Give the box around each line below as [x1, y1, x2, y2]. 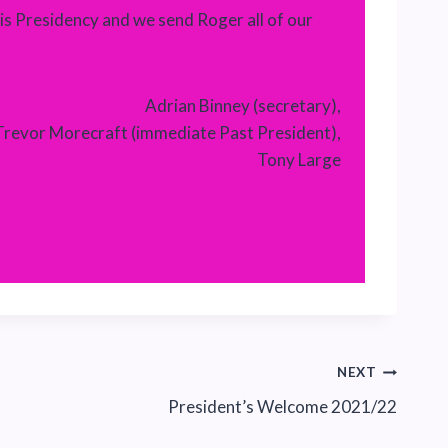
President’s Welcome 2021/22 [168, 395, 397, 417]
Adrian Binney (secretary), [145, 94, 341, 116]
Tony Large [257, 148, 341, 170]
